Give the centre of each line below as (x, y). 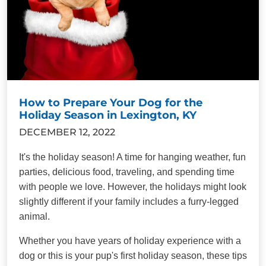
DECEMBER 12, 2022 (67, 132)
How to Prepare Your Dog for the (111, 102)
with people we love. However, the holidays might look (133, 186)
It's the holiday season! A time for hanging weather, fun (132, 157)
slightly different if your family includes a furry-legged (129, 201)
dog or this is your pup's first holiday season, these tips (133, 255)
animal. (34, 216)
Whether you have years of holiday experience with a (130, 240)
